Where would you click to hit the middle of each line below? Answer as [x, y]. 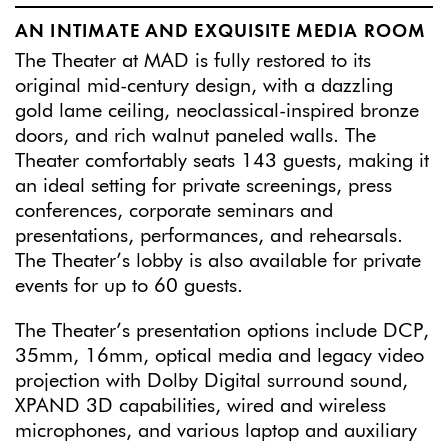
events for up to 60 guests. [132, 286]
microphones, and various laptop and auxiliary [216, 431]
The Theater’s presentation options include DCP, [222, 331]
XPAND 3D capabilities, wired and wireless [200, 406]
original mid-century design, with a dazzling [204, 86]
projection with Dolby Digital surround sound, [211, 381]
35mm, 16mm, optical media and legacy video [219, 356]
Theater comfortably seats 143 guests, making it [222, 161]
